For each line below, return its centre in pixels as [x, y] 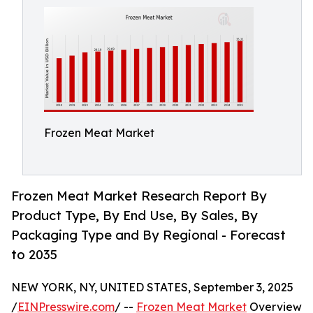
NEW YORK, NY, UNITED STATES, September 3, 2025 [152, 287]
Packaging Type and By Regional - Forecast [148, 235]
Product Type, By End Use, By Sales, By [134, 216]
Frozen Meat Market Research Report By [139, 196]
